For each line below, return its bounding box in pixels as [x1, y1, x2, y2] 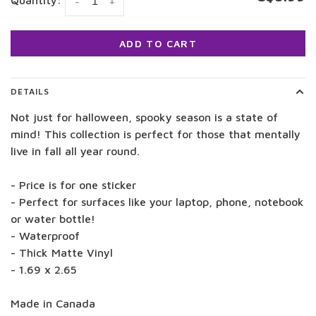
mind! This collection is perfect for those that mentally [11, 128, 300, 141]
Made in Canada [11, 297, 95, 310]
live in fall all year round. [11, 145, 140, 158]
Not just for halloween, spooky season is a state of [11, 111, 278, 124]
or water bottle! [11, 212, 95, 226]
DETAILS [11, 86, 49, 97]
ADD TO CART [119, 37, 197, 50]
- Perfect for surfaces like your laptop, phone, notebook [11, 195, 304, 209]
